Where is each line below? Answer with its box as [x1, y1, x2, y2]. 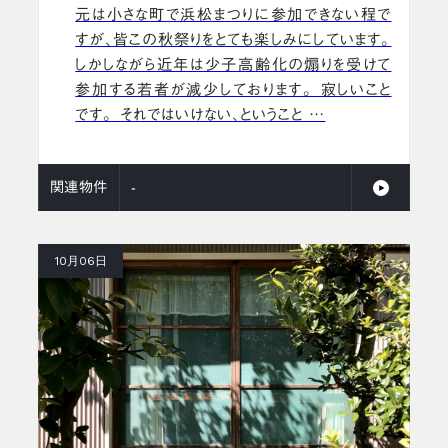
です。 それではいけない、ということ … [75, 106, 326, 122]
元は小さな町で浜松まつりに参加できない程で [75, 6, 392, 22]
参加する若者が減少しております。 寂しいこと [75, 81, 392, 97]
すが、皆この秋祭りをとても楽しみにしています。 [75, 31, 392, 47]
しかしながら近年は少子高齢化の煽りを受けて [75, 56, 392, 72]
